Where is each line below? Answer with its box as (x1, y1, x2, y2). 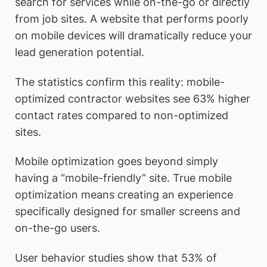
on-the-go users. (15, 222, 100, 235)
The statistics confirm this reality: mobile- (15, 75, 225, 88)
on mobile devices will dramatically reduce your (15, 29, 252, 42)
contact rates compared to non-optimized (15, 108, 228, 122)
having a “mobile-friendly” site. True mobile (15, 172, 232, 185)
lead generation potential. (15, 45, 144, 58)
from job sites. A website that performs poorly (15, 12, 249, 25)
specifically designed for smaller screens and (15, 205, 240, 218)
